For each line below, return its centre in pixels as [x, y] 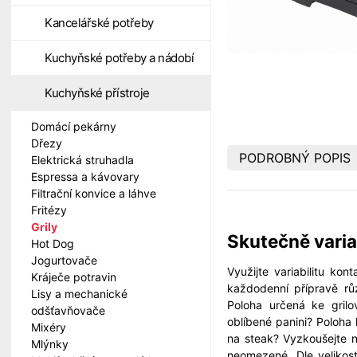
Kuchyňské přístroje [97, 93]
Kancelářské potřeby [99, 23]
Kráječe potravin [74, 277]
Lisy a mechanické [79, 294]
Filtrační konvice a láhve [94, 193]
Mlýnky [50, 344]
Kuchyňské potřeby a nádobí [119, 58]
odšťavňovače [68, 310]
